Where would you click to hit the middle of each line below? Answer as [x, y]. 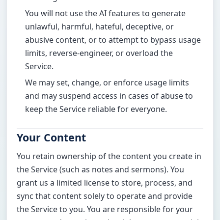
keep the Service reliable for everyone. [96, 109]
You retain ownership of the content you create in [109, 156]
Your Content [52, 137]
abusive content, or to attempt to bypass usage [113, 40]
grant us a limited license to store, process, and [105, 182]
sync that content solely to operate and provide [105, 196]
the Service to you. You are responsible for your [105, 209]
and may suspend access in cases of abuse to [109, 96]
